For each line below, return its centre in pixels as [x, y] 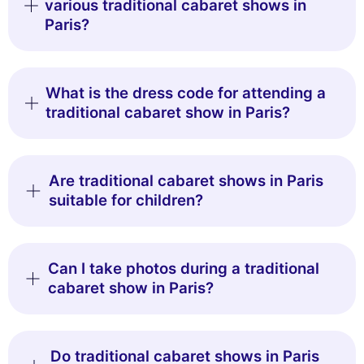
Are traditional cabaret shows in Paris [186, 180]
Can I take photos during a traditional [184, 268]
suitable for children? [126, 200]
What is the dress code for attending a [185, 93]
